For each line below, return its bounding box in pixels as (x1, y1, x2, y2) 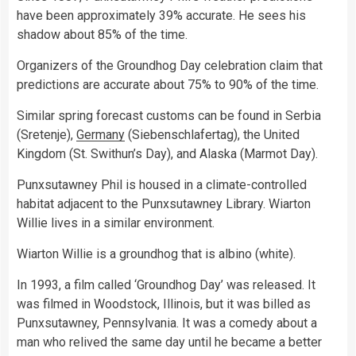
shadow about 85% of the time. (17, 27, 188, 43)
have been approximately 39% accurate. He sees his (17, 8, 306, 24)
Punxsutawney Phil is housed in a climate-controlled (17, 177, 307, 193)
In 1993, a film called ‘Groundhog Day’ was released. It (17, 277, 315, 293)
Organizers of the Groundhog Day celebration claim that (17, 58, 323, 74)
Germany (76, 127, 125, 143)
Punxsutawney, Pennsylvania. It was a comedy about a (17, 315, 317, 331)
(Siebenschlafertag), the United (125, 127, 300, 143)
